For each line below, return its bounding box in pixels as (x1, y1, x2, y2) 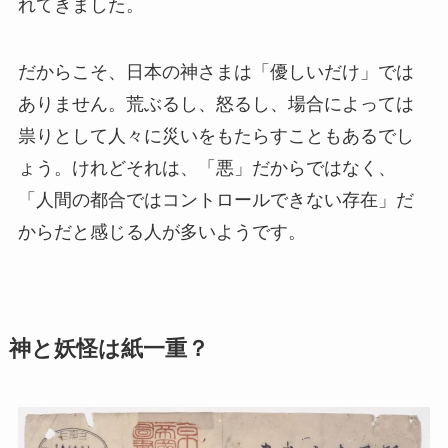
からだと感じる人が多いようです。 (17, 222, 306, 243)
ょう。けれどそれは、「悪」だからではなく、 (17, 158, 396, 179)
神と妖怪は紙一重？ (8, 337, 209, 362)
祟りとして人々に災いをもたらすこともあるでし (17, 126, 414, 147)
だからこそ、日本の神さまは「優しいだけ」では (17, 62, 414, 83)
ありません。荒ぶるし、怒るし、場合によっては (17, 94, 414, 115)
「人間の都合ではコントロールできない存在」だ (17, 190, 414, 211)
